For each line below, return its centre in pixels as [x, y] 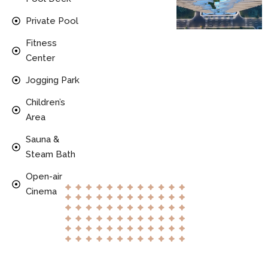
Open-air [44, 176]
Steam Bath [50, 154]
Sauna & [42, 139]
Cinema [41, 191]
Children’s [45, 102]
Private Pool [52, 21]
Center [40, 58]
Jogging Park [52, 80]
